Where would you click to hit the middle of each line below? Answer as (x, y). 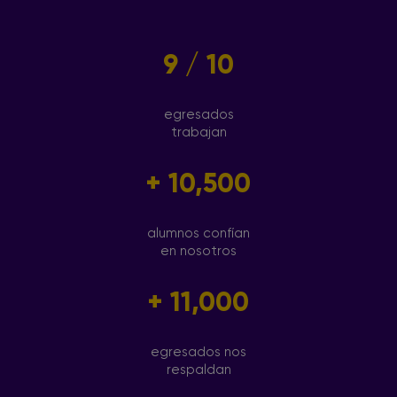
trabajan (198, 132)
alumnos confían (198, 234)
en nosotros (198, 251)
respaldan (198, 370)
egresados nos (198, 352)
